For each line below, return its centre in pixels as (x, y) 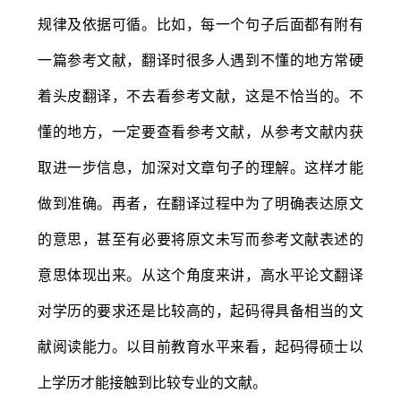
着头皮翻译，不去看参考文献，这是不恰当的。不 (200, 95)
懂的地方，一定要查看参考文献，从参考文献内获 (200, 131)
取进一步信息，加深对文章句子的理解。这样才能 (200, 167)
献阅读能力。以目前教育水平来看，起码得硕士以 (200, 346)
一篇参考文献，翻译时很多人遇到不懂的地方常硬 (200, 60)
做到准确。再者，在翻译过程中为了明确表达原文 (200, 203)
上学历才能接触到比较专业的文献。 (152, 382)
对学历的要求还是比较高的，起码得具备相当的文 (200, 310)
